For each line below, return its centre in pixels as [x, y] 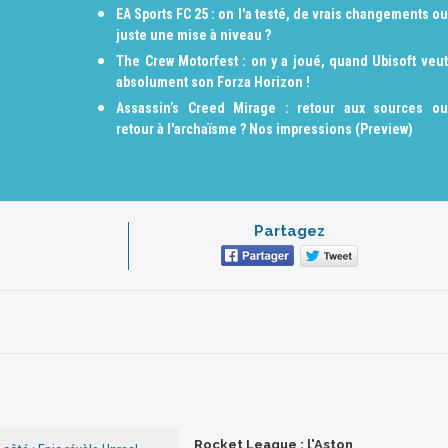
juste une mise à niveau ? [194, 35]
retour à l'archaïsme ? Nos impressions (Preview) [265, 129]
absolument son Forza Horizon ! [213, 82]
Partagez [289, 231]
